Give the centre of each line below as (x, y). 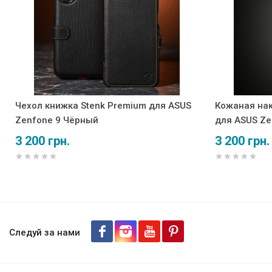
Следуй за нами (45, 232)
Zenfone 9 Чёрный (57, 120)
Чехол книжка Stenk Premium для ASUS (103, 105)
